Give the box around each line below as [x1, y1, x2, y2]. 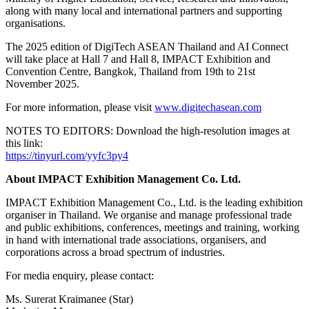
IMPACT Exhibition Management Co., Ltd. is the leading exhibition [6, 196, 303, 208]
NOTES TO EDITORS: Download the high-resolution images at [6, 124, 290, 137]
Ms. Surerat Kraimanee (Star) [6, 292, 133, 305]
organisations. [6, 17, 66, 29]
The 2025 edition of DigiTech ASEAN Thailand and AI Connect [6, 40, 288, 52]
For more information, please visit [6, 101, 154, 113]
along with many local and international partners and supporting [6, 4, 282, 17]
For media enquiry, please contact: [6, 269, 154, 281]
